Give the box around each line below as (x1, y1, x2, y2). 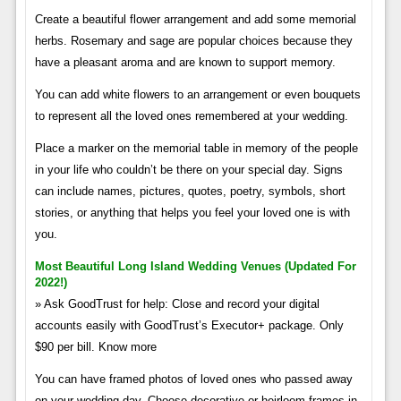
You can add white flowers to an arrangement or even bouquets (34, 88, 361, 102)
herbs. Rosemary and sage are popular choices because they (34, 34, 353, 48)
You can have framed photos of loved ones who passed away (34, 372, 353, 387)
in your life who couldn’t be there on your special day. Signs (34, 163, 343, 177)
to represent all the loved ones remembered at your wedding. (34, 109, 348, 124)
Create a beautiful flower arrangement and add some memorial (34, 13, 356, 27)
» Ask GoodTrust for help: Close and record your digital (34, 297, 320, 311)
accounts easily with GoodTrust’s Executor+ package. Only (34, 319, 344, 333)
